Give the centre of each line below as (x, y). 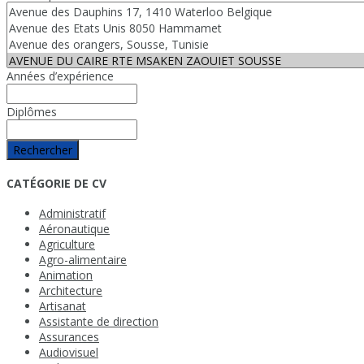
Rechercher (43, 149)
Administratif (72, 214)
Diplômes (32, 111)
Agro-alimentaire (83, 260)
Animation (66, 275)
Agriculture (67, 245)
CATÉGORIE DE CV (56, 183)
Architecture (71, 291)
